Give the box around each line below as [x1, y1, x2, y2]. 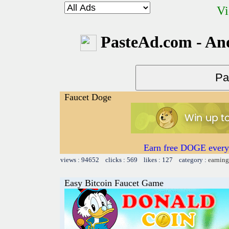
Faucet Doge [64, 91, 111, 102]
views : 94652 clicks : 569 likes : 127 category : [60, 155, 208, 164]
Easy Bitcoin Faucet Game [64, 177, 164, 188]
